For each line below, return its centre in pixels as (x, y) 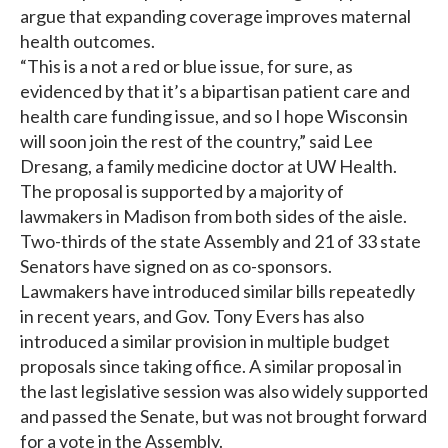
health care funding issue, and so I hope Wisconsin (214, 116)
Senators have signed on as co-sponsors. (176, 266)
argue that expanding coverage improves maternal (215, 16)
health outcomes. (87, 41)
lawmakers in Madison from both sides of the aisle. (213, 216)
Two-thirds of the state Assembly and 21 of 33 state (220, 241)
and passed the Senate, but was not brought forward (223, 416)
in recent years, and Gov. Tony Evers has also (192, 316)
